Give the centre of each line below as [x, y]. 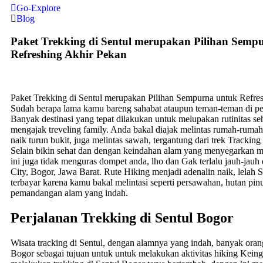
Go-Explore [38, 8]
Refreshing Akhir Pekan [69, 54]
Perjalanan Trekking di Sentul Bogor [122, 218]
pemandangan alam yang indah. [69, 193]
